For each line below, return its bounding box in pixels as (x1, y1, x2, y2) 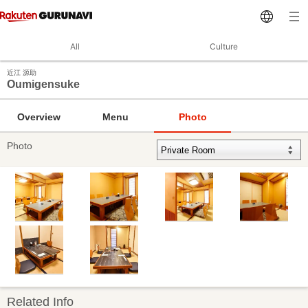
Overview (16, 111, 60, 122)
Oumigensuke (7, 78, 80, 90)
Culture (209, 41, 238, 52)
